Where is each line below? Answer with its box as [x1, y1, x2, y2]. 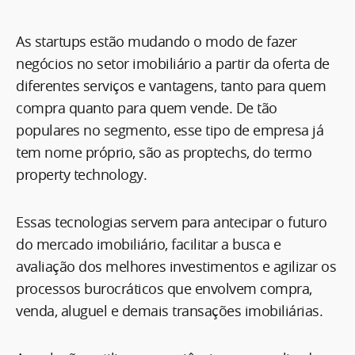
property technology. [16, 164, 147, 184]
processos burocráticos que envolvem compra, [16, 278, 312, 298]
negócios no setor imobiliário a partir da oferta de [16, 53, 330, 73]
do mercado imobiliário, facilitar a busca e [16, 234, 281, 254]
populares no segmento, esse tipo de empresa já [16, 120, 323, 139]
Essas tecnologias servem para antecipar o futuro [16, 212, 326, 231]
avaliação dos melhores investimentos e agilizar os [16, 256, 336, 276]
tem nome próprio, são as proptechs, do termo [16, 142, 311, 162]
